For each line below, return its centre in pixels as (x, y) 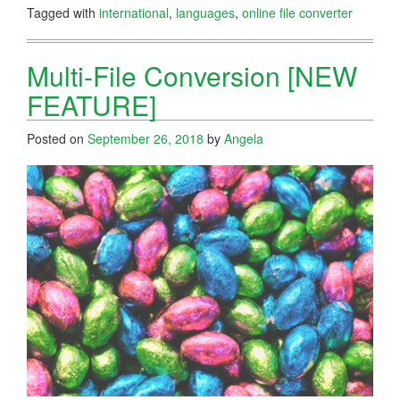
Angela (244, 138)
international (134, 12)
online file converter (297, 12)
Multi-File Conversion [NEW (192, 75)
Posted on (57, 138)
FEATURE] (92, 104)
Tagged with (63, 12)
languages (205, 12)
